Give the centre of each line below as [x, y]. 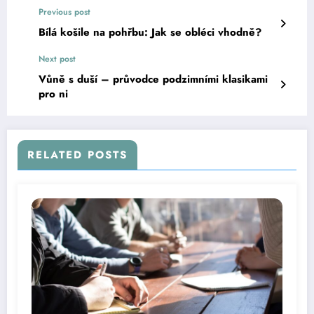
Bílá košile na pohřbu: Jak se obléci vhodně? [150, 33]
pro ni [53, 94]
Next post [57, 59]
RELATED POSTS [77, 155]
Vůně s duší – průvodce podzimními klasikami [153, 80]
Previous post [64, 12]
